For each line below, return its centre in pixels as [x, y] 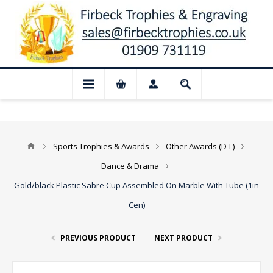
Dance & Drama [130, 166]
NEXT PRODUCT [183, 238]
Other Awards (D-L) [200, 146]
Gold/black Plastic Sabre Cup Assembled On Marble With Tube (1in [136, 185]
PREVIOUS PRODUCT [98, 238]
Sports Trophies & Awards [101, 146]
